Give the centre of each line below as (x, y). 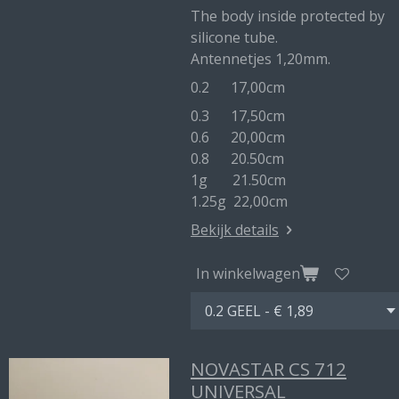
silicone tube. (234, 37)
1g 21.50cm (238, 180)
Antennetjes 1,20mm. (261, 59)
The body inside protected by (288, 16)
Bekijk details (235, 230)
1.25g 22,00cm (239, 201)
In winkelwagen (248, 273)
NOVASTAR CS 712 (269, 369)
